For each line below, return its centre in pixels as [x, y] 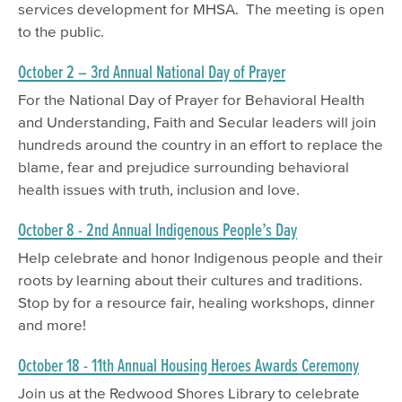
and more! [52, 325]
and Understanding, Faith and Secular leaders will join [197, 122]
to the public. [61, 31]
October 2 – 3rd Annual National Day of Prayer [152, 72]
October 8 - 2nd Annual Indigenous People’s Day [157, 230]
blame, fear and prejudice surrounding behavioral [184, 167]
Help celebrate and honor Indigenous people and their [201, 258]
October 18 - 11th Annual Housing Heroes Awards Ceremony [188, 365]
